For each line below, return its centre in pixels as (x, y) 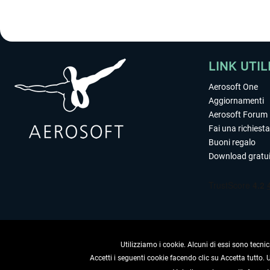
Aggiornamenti (236, 101)
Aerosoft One (233, 87)
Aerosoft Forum (238, 115)
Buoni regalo (232, 143)
